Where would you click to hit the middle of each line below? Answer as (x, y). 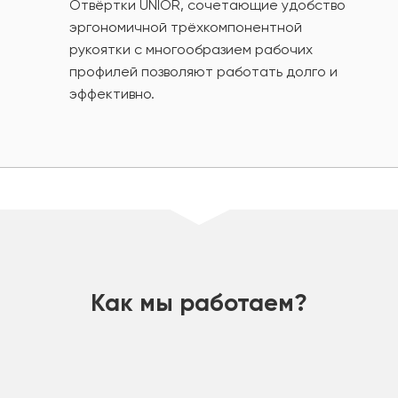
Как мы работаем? (199, 302)
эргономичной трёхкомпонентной (186, 27)
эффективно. (112, 94)
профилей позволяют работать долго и (203, 72)
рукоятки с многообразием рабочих (191, 49)
